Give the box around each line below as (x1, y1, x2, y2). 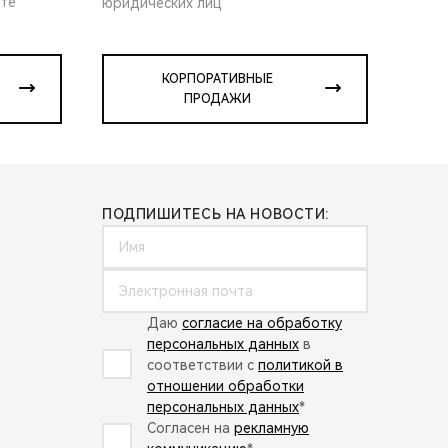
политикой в (258, 356, 343, 373)
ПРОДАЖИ (183, 91, 251, 106)
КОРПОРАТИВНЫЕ (161, 71, 273, 86)
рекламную (234, 419, 309, 436)
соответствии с (147, 356, 258, 373)
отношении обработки (147, 377, 304, 394)
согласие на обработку (182, 314, 342, 331)
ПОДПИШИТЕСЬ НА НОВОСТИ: (102, 205, 329, 222)
